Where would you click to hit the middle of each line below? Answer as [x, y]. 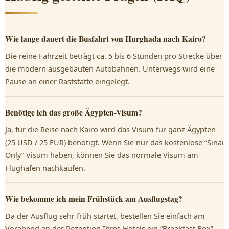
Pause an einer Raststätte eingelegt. [67, 81]
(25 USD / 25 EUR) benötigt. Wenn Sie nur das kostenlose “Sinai [114, 142]
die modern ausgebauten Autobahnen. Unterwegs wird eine [110, 68]
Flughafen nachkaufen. [45, 168]
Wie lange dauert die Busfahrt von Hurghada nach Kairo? [106, 39]
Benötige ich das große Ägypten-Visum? [74, 112]
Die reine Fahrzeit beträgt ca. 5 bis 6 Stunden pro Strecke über [114, 56]
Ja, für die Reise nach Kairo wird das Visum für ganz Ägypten [110, 129]
